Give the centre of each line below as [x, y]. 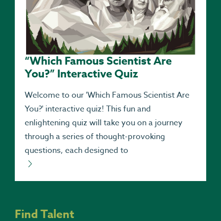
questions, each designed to [76, 151]
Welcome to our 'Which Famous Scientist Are [107, 95]
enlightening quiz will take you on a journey [104, 123]
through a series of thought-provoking [95, 137]
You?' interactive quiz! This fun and [88, 109]
